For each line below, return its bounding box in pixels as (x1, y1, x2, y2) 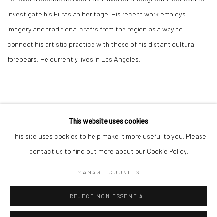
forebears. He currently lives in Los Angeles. (7, 54, 140, 63)
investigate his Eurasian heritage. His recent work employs (7, 9, 186, 18)
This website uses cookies (69, 116, 148, 125)
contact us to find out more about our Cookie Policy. (29, 146, 188, 155)
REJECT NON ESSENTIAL (70, 193, 147, 199)
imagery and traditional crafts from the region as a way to (7, 24, 183, 33)
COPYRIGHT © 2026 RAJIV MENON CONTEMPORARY (7, 159, 150, 165)
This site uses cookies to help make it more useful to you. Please (11, 131, 206, 140)
